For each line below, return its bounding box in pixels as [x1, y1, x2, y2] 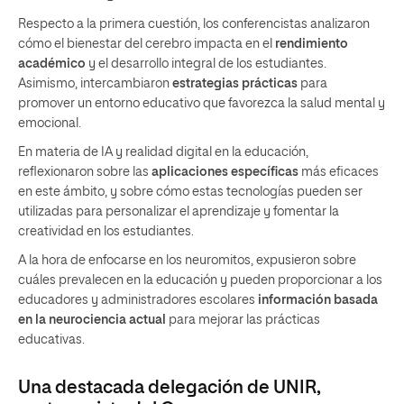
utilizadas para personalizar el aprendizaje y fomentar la [18, 205, 339, 218]
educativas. [18, 333, 85, 346]
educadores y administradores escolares [18, 293, 258, 307]
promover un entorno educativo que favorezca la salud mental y [18, 96, 385, 110]
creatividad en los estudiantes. [18, 225, 194, 238]
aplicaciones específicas [151, 165, 298, 179]
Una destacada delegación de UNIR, [18, 378, 321, 397]
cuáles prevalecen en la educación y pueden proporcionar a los [18, 273, 382, 287]
